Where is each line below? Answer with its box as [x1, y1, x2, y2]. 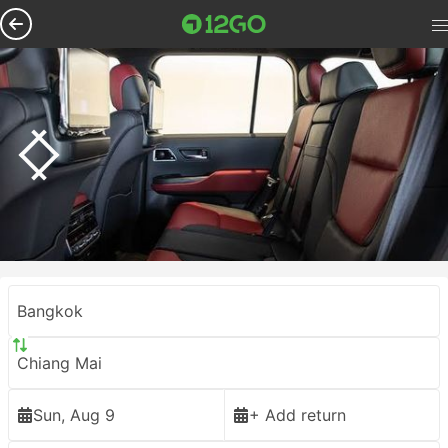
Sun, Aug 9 [33, 405, 115, 425]
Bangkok [17, 301, 83, 321]
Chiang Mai [17, 353, 102, 373]
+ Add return [249, 405, 346, 425]
